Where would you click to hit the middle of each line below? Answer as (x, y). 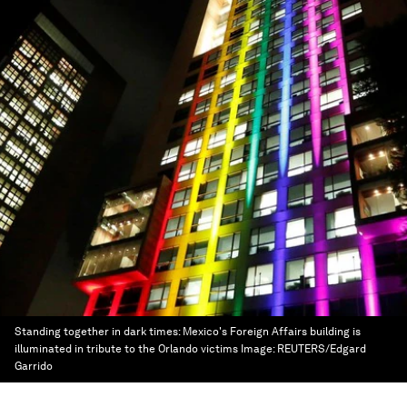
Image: (259, 349)
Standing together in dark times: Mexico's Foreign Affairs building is (188, 332)
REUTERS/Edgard (322, 349)
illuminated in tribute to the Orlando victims (126, 349)
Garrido (34, 366)
